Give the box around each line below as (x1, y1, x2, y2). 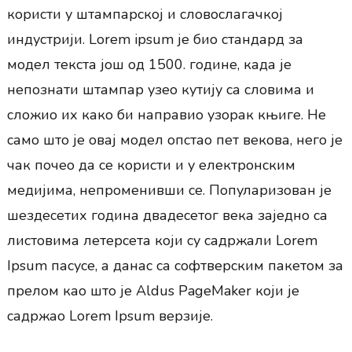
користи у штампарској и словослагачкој (6, 5, 283, 24)
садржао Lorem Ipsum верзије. (6, 306, 213, 326)
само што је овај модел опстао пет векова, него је (6, 130, 343, 150)
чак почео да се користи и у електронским (6, 156, 295, 175)
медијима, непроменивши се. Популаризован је (6, 181, 332, 200)
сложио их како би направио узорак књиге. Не (6, 105, 326, 125)
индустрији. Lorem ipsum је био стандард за (6, 30, 303, 49)
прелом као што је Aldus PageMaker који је (6, 281, 299, 301)
